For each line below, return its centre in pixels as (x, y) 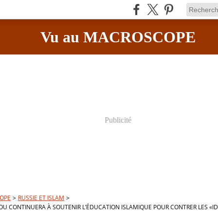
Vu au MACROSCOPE (118, 37)
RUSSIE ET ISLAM (41, 198)
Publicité (118, 120)
